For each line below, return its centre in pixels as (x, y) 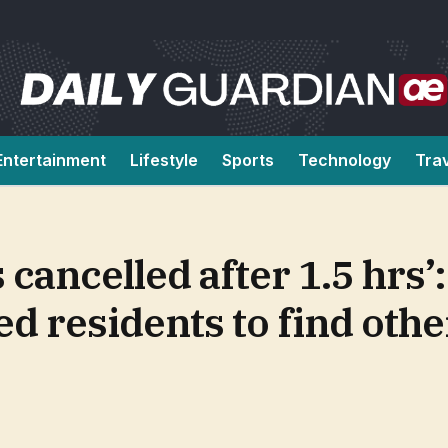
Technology (344, 160)
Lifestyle (164, 160)
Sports (248, 160)
